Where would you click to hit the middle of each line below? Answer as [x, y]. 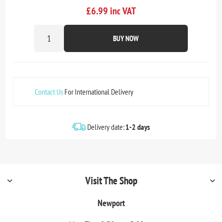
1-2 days [138, 127]
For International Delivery [98, 92]
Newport [111, 203]
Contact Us [49, 92]
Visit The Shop [111, 181]
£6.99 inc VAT [111, 11]
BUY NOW [126, 39]
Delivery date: [106, 127]
